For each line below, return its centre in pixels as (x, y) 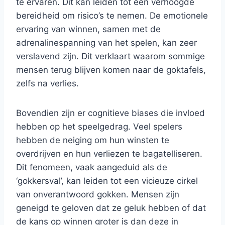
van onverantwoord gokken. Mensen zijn (98, 194)
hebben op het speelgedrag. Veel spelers (99, 126)
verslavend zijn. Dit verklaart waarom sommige (110, 56)
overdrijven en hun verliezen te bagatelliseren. (109, 153)
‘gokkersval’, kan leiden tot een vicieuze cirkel (107, 181)
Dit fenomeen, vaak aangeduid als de (92, 167)
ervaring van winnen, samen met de (88, 29)
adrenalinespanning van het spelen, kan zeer (106, 42)
